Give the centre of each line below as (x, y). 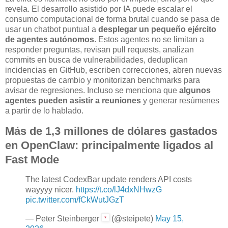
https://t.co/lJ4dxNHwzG (119, 190)
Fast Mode (32, 159)
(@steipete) (132, 219)
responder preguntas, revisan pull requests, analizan (99, 49)
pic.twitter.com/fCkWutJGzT (75, 200)
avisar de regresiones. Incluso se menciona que (92, 90)
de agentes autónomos (50, 39)
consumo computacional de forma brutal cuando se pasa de (112, 19)
